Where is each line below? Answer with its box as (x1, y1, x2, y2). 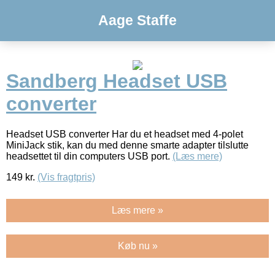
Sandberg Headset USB (6, 70, 227, 93)
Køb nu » (117, 240, 158, 251)
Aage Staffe (98, 12, 177, 28)
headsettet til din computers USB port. (6, 150, 172, 161)
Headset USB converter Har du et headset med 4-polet (6, 128, 243, 139)
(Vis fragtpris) (37, 171, 95, 182)
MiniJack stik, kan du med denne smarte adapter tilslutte (6, 139, 249, 150)
